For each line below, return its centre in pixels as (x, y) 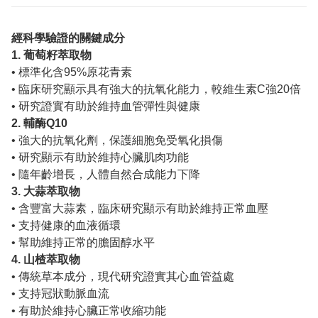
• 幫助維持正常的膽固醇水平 (83, 243)
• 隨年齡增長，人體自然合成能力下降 (106, 175)
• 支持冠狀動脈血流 (60, 294)
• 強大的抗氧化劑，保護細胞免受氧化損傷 (117, 141)
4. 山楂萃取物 (46, 260)
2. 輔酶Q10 (39, 124)
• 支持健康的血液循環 (66, 226)
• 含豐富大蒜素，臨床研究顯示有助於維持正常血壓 (140, 209)
